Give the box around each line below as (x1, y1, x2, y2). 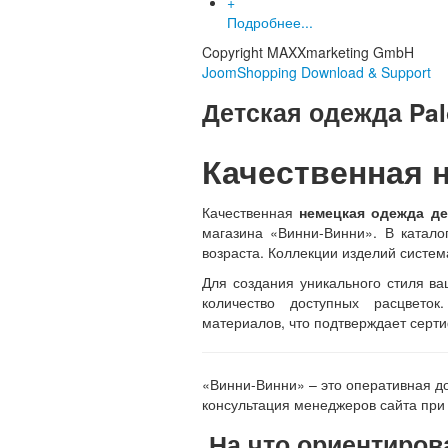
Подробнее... (227, 12, 313, 32)
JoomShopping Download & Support (202, 62, 431, 82)
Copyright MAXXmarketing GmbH (202, 42, 414, 62)
